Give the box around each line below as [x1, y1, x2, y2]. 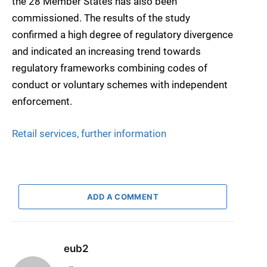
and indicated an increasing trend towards [12, 45, 201, 57]
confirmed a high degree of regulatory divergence [12, 28, 233, 41]
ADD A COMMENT [86, 192, 159, 202]
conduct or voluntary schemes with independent [12, 78, 228, 91]
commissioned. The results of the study [12, 11, 190, 24]
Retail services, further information [12, 127, 166, 139]
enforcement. [12, 95, 72, 107]
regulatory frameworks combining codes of [12, 61, 207, 74]
